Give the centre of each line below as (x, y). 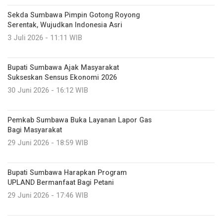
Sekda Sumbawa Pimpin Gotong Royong (74, 15)
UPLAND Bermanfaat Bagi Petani (61, 182)
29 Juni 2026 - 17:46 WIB (48, 195)
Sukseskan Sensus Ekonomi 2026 (62, 77)
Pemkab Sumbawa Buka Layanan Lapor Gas (80, 120)
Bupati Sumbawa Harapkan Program (67, 172)
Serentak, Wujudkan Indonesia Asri (65, 25)
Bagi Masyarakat (35, 130)
